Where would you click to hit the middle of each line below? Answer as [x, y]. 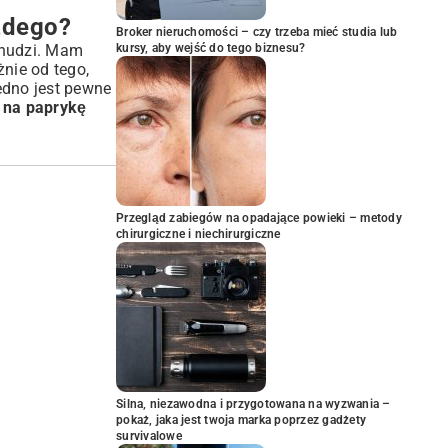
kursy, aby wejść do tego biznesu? [211, 48]
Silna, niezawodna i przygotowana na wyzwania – [253, 404]
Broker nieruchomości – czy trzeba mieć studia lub [257, 32]
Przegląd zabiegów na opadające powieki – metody [259, 218]
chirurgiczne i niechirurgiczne [198, 234]
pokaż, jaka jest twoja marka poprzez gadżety [241, 420]
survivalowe [149, 436]
